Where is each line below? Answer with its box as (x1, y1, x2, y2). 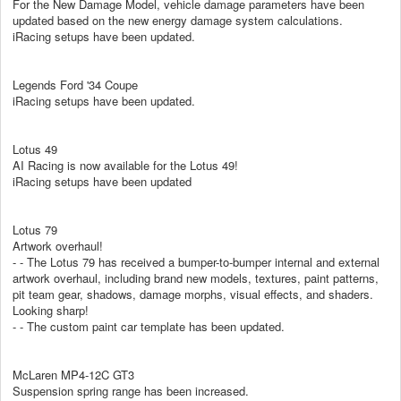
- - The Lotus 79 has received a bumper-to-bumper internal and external (13, 252, 380, 270)
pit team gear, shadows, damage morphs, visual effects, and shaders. (13, 285, 373, 303)
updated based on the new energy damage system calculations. (13, 11, 343, 29)
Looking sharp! (13, 301, 89, 319)
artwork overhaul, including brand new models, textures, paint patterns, (13, 269, 379, 286)
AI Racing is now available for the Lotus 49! (13, 156, 238, 174)
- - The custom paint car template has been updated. (13, 317, 285, 335)
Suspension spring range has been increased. (13, 381, 249, 399)
